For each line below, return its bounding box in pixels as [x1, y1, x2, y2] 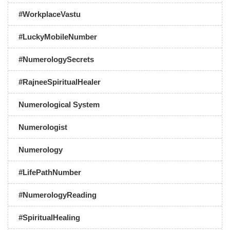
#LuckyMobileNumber [18, 32, 97, 41]
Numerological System [18, 100, 100, 109]
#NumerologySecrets [18, 55, 94, 64]
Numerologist [18, 123, 67, 131]
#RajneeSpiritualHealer [18, 78, 101, 86]
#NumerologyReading [18, 190, 97, 199]
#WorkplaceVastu [18, 10, 81, 18]
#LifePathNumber [18, 168, 81, 177]
